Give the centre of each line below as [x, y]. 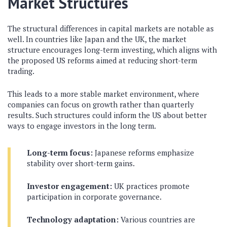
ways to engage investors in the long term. [82, 126]
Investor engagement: [69, 186]
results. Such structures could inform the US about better [107, 115]
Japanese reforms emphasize [143, 153]
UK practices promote [151, 186]
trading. [21, 71]
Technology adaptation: [73, 219]
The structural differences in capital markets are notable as [111, 28]
